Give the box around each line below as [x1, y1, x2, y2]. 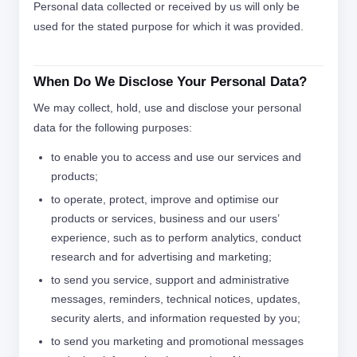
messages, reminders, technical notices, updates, [51, 292, 300, 305]
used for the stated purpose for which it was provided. [33, 20, 304, 33]
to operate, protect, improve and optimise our [51, 193, 279, 206]
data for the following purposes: [33, 121, 192, 134]
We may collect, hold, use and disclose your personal [33, 101, 301, 114]
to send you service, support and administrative [51, 273, 289, 286]
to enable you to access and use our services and [51, 151, 301, 163]
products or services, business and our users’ [51, 212, 279, 225]
